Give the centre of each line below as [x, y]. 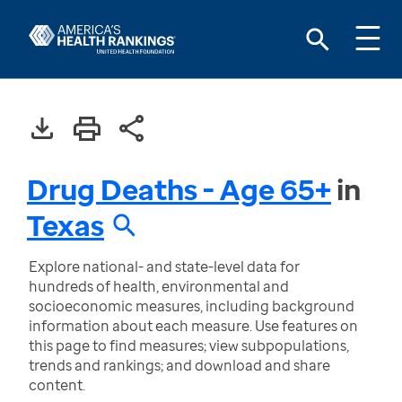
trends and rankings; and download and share [179, 365]
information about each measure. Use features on [193, 326]
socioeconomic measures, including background [192, 306]
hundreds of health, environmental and [159, 286]
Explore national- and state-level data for [164, 267]
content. [57, 385]
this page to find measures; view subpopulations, [189, 345]
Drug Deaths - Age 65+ [179, 189]
